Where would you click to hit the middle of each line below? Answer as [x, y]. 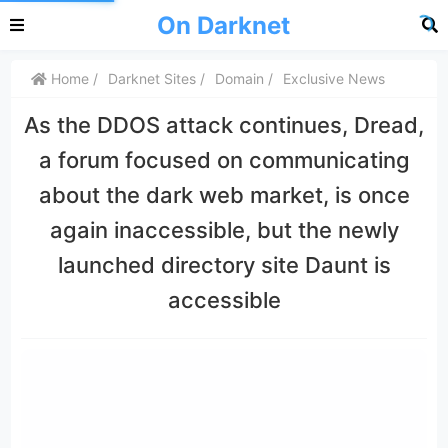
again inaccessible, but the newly [224, 230]
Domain [240, 78]
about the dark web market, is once [224, 195]
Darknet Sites [152, 78]
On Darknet [223, 25]
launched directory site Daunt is [224, 265]
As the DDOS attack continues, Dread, [224, 125]
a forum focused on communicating [224, 160]
